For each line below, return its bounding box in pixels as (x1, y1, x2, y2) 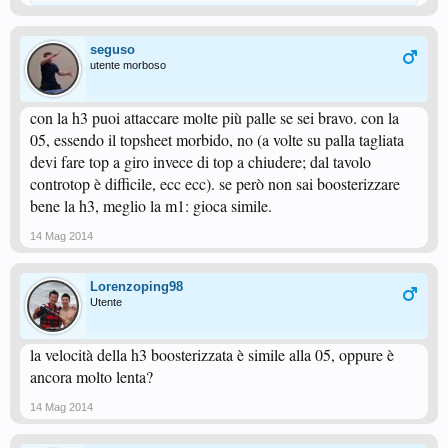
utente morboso (90, 59, 166, 71)
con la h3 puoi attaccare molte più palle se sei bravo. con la (30, 107, 399, 128)
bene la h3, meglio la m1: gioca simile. (30, 195, 272, 216)
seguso (90, 42, 135, 57)
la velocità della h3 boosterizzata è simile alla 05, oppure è (30, 344, 394, 365)
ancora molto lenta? (30, 366, 153, 387)
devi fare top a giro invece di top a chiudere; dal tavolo (30, 151, 371, 172)
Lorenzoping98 (90, 279, 183, 294)
